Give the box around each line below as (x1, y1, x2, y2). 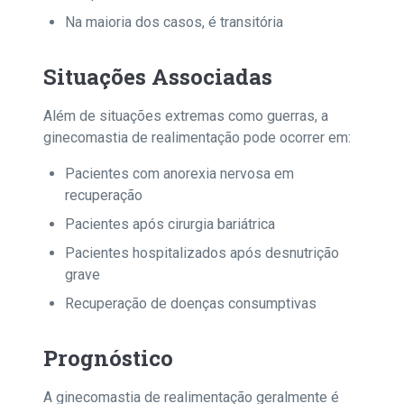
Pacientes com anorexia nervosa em (65, 165, 294, 182)
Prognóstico (43, 344, 173, 372)
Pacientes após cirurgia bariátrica (65, 216, 275, 233)
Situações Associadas (43, 62, 272, 91)
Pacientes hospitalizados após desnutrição (65, 244, 339, 262)
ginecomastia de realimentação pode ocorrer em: (43, 129, 351, 146)
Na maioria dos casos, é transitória (65, 14, 283, 31)
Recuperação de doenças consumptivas (65, 295, 317, 312)
